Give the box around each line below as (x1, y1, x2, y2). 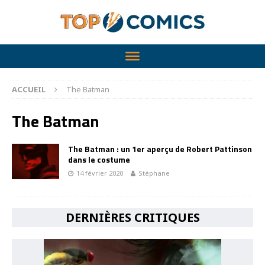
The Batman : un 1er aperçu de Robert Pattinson (68, 143, 252, 155)
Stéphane (138, 169, 170, 177)
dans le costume (68, 153, 130, 166)
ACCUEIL (12, 84, 46, 95)
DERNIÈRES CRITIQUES (65, 209, 200, 225)
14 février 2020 (76, 169, 123, 177)
